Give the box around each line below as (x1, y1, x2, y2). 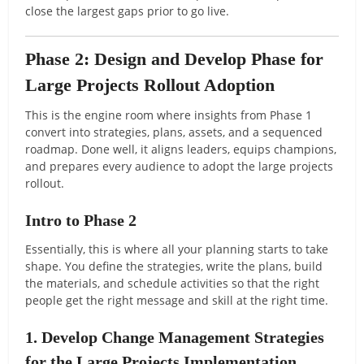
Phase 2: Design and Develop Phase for (25, 48, 324, 69)
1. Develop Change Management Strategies (25, 327, 325, 346)
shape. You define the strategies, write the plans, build (25, 258, 323, 274)
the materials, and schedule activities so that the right (25, 275, 320, 291)
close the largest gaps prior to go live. (25, 2, 230, 19)
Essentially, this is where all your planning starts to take (25, 240, 329, 257)
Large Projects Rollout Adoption (25, 74, 275, 95)
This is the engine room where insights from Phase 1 (25, 106, 313, 123)
